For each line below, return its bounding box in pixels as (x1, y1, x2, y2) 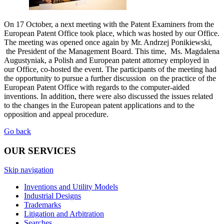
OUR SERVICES (4, 145, 76, 156)
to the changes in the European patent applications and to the (4, 100, 194, 109)
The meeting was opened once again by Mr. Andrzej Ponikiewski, (4, 37, 212, 46)
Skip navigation (4, 165, 53, 174)
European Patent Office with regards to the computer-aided (4, 82, 189, 91)
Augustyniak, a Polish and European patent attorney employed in (4, 55, 209, 64)
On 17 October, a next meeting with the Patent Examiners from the (4, 19, 214, 28)
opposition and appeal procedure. (4, 109, 108, 118)
